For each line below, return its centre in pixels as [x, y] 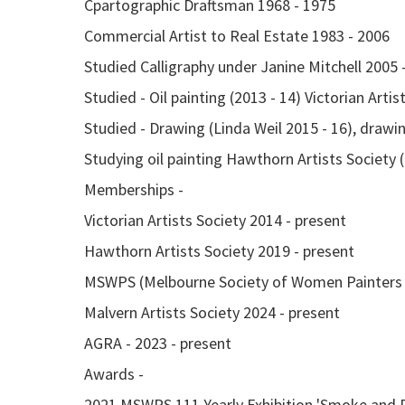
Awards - [116, 374]
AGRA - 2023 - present [158, 343]
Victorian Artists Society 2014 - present [215, 220]
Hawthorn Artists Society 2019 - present [219, 251]
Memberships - [136, 189]
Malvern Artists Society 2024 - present [212, 312]
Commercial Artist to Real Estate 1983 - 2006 [237, 36]
